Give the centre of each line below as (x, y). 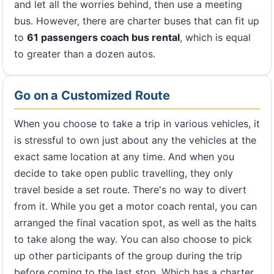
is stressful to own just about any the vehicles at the (135, 140)
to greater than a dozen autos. (85, 54)
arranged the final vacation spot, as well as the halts (135, 222)
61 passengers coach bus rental (103, 37)
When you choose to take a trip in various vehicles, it (137, 123)
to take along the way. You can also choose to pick (133, 239)
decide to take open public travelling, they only (124, 173)
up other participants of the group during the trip (128, 255)
